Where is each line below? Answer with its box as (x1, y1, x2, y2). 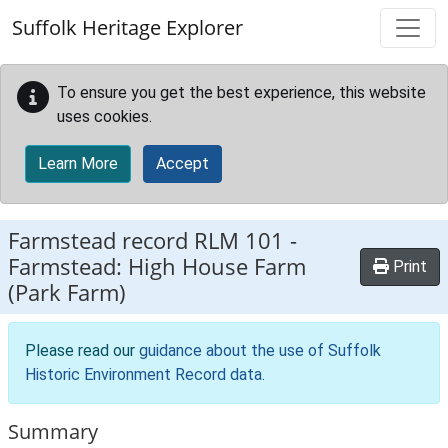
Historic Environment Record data (25, 365, 262, 384)
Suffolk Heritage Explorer (12, 14, 243, 41)
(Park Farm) (8, 277, 126, 308)
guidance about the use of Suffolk (139, 341, 381, 360)
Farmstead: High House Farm (8, 251, 306, 282)
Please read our (25, 341, 139, 360)
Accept (156, 154, 209, 173)
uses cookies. (57, 107, 152, 126)
